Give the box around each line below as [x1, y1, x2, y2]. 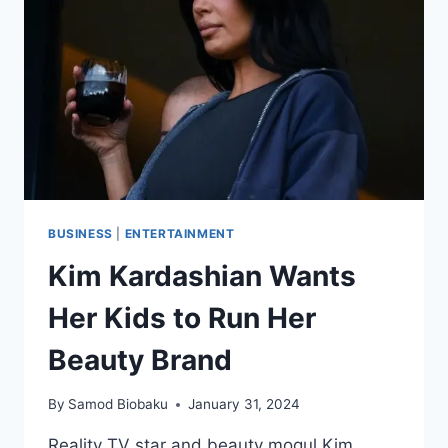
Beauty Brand [48, 342, 232, 377]
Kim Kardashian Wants [48, 258, 356, 293]
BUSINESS [48, 225, 113, 241]
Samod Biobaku [68, 396, 169, 413]
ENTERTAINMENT [124, 225, 235, 241]
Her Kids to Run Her [48, 300, 316, 335]
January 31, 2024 [188, 396, 301, 413]
